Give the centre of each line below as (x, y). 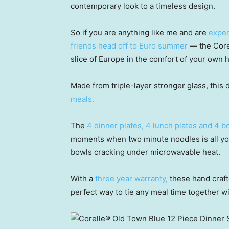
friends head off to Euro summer (129, 46)
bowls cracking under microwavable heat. (145, 152)
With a (83, 179)
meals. (82, 99)
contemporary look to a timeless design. (143, 6)
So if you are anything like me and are (140, 32)
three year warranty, (131, 179)
